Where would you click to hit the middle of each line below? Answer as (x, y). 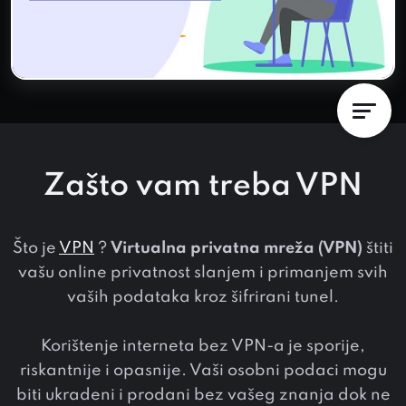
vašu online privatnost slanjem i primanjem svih (203, 272)
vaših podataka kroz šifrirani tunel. (203, 297)
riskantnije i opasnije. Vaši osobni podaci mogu (203, 370)
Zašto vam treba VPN (203, 186)
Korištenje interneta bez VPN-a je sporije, (203, 346)
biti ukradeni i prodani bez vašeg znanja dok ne (203, 395)
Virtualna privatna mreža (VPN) (237, 248)
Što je (36, 248)
